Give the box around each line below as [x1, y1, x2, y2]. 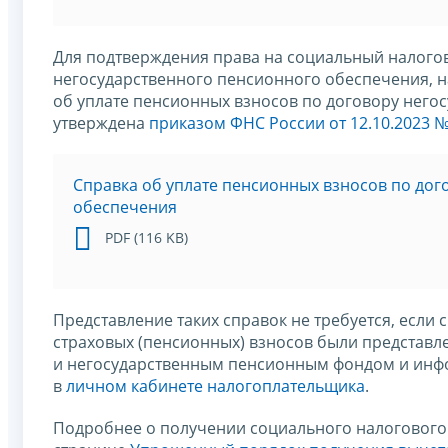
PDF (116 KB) [105, 227, 188, 247]
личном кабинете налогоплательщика [66, 374, 365, 397]
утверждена [53, 111, 149, 134]
